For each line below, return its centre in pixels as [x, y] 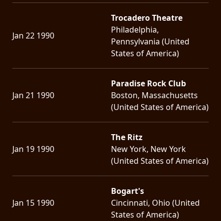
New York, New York [148, 149]
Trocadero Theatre [147, 18]
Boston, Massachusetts [154, 95]
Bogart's [128, 191]
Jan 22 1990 [33, 35]
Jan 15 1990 [33, 203]
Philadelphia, [135, 29]
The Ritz [127, 137]
